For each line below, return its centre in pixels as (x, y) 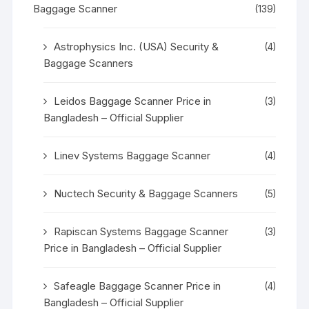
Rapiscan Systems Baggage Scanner (141, 231)
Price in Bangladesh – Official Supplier (133, 248)
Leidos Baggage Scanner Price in (133, 101)
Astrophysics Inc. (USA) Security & (137, 46)
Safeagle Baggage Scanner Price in (138, 286)
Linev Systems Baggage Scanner (132, 155)
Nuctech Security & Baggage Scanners (146, 193)
